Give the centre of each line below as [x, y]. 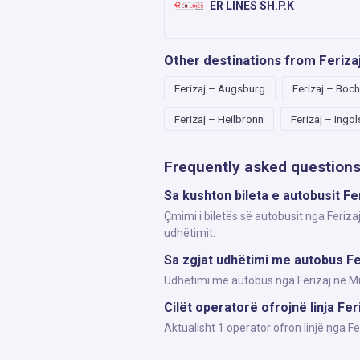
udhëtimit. [190, 233]
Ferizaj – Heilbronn [219, 119]
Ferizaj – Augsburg [220, 88]
